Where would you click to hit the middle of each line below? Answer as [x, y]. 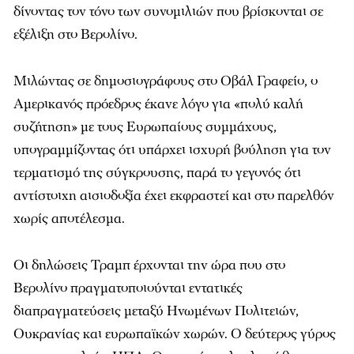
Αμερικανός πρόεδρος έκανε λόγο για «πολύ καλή [158, 104]
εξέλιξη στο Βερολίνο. [75, 34]
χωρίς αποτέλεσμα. [69, 218]
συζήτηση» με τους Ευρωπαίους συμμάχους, [145, 126]
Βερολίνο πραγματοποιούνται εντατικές [128, 288]
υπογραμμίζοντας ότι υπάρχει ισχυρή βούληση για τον [172, 149]
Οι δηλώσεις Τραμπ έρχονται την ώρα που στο [149, 265]
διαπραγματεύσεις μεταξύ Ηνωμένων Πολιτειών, [156, 311]
